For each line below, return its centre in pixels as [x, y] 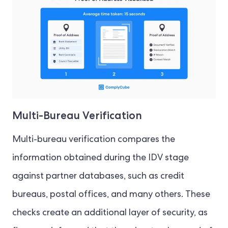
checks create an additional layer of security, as [110, 213]
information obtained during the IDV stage [101, 158]
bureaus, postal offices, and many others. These [111, 195]
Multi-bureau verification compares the [94, 140]
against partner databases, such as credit [98, 176]
